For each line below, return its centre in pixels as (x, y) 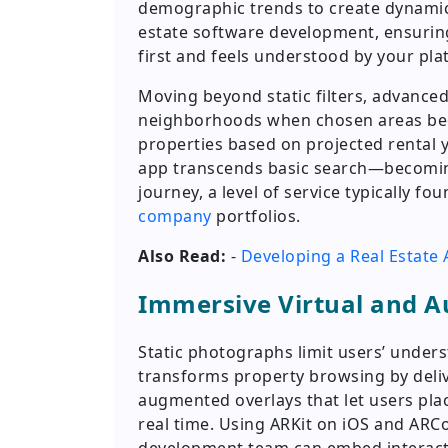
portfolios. (256, 216)
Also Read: (182, 256)
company (175, 216)
